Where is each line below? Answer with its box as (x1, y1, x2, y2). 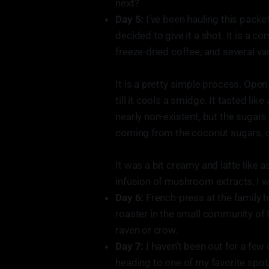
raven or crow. (115, 224, 178, 236)
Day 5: (115, 13, 146, 25)
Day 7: (115, 240, 146, 252)
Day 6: (115, 192, 146, 204)
